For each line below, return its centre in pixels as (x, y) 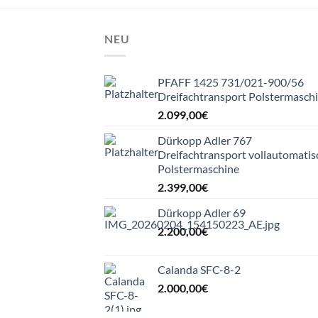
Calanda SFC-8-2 (199, 270)
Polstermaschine (198, 169)
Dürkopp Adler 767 (205, 141)
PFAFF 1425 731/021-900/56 (231, 82)
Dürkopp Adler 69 (202, 213)
